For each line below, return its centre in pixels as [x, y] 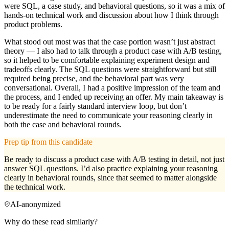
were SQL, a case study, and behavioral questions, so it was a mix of [114, 6]
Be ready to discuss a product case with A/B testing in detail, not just [114, 159]
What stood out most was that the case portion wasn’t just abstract [110, 42]
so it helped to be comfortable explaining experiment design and [107, 60]
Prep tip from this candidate [48, 142]
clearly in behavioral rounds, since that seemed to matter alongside [110, 178]
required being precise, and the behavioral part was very [94, 79]
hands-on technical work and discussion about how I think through [111, 15]
